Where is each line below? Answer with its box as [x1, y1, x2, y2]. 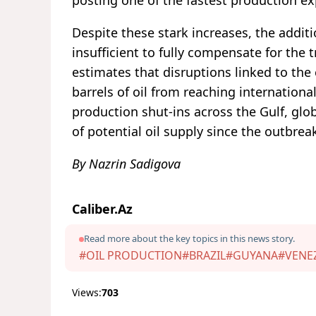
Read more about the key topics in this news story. [84, 231, 295, 245]
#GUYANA [226, 247, 278, 263]
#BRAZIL [182, 247, 226, 263]
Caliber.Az [72, 200, 133, 217]
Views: [72, 285, 102, 299]
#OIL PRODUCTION [79, 247, 182, 263]
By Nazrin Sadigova [72, 154, 181, 172]
